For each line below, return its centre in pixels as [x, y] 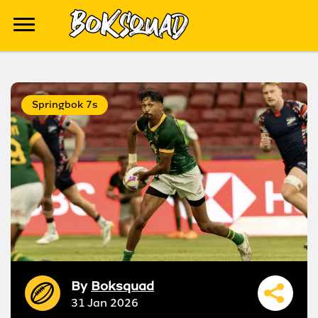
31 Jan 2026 [105, 302]
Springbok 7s [65, 105]
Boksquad [122, 286]
